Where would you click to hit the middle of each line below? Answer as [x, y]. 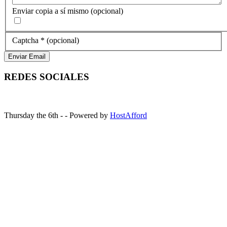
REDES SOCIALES [47, 77]
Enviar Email [27, 56]
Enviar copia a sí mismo [50, 11]
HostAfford [128, 116]
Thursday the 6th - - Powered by [57, 116]
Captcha [25, 40]
